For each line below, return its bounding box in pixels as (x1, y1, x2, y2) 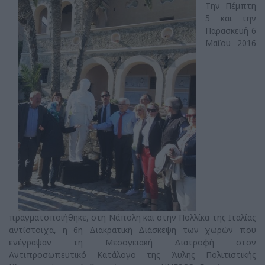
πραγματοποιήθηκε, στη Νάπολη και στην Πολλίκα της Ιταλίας (9, 212, 256, 224)
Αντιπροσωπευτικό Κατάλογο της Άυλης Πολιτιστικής (9, 249, 256, 261)
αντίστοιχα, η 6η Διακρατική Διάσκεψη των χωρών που (9, 224, 256, 236)
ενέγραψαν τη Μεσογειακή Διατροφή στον (9, 237, 256, 248)
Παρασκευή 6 (205, 25, 256, 36)
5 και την (205, 12, 256, 24)
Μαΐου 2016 (205, 37, 256, 49)
